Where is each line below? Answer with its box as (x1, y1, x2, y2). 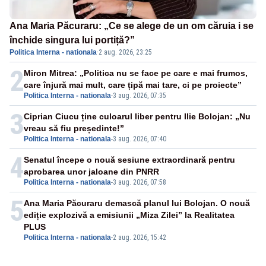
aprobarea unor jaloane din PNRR (24, 167, 159, 177)
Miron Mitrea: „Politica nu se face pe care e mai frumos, (24, 68, 248, 78)
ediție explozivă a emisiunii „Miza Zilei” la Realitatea (24, 210, 235, 220)
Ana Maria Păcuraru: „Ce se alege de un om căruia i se (9, 21, 254, 31)
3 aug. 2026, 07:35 (113, 91, 166, 100)
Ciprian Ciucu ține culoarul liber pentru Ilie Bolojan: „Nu (24, 112, 251, 122)
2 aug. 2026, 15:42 (113, 233, 166, 242)
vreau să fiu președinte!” (24, 123, 124, 134)
